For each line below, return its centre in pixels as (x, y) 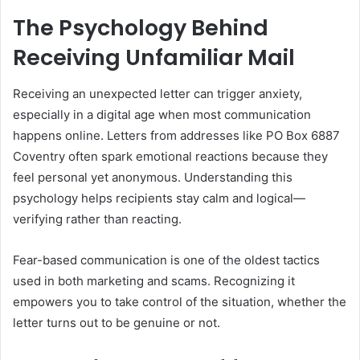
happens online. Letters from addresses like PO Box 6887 (176, 135)
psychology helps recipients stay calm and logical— (159, 198)
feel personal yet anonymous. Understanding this (153, 177)
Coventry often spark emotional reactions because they (170, 156)
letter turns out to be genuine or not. (117, 322)
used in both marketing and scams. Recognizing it (154, 280)
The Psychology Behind (141, 28)
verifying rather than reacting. (97, 219)
